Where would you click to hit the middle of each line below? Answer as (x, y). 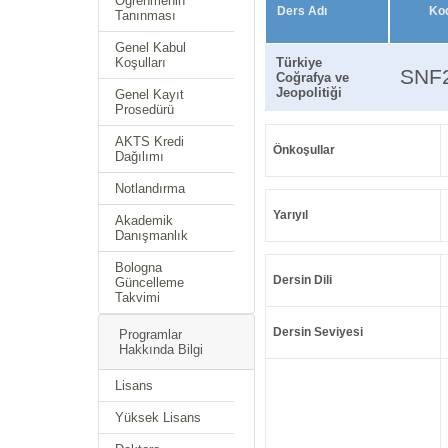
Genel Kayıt (149, 94)
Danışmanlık (151, 235)
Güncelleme (149, 282)
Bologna (138, 267)
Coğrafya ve (312, 77)
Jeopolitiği (308, 92)
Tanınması (145, 15)
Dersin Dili (302, 280)
